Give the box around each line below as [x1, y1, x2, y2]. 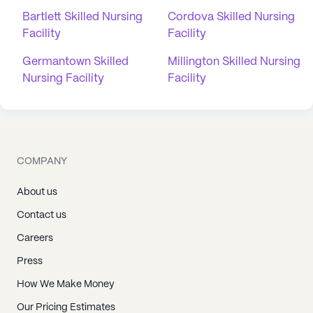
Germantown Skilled [22, 57, 129, 67]
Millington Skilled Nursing [168, 57, 300, 67]
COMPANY [17, 156, 67, 166]
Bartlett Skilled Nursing [22, 12, 143, 22]
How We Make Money [17, 279, 115, 289]
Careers [17, 233, 53, 243]
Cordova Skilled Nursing [168, 12, 295, 22]
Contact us [17, 210, 66, 220]
